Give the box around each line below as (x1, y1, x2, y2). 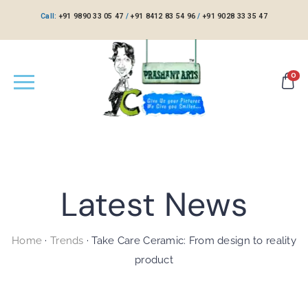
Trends (49, 234, 84, 247)
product (135, 254, 173, 267)
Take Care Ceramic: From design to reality (89, 234, 296, 247)
